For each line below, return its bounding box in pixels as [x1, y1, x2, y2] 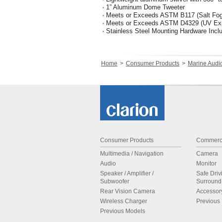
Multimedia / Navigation [100, 150, 164, 157]
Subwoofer [100, 178, 129, 185]
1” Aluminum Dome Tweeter [106, 3, 185, 11]
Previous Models [100, 208, 145, 215]
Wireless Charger [100, 198, 147, 205]
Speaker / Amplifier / [100, 170, 154, 177]
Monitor [196, 160, 217, 167]
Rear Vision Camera [100, 188, 155, 195]
